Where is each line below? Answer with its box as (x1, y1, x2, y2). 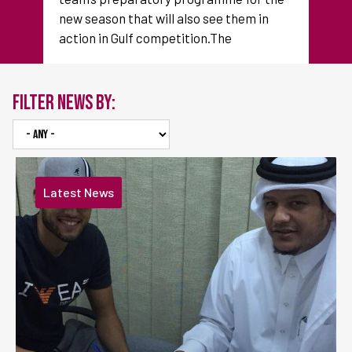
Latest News (43, 185, 114, 200)
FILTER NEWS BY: (13, 91, 115, 115)
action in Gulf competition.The (59, 30, 232, 46)
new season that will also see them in (59, 10, 269, 26)
